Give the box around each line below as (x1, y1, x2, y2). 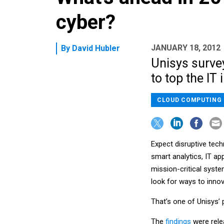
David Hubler (72, 43, 120, 53)
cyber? (56, 10, 115, 34)
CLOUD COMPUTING (157, 96, 222, 103)
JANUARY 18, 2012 (151, 42, 220, 52)
